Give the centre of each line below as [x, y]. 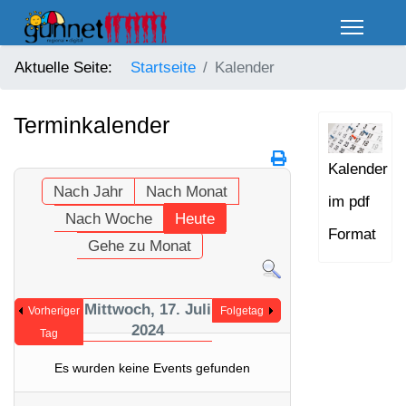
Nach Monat [186, 192]
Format [352, 234]
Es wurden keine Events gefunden [152, 368]
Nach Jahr [88, 192]
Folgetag [242, 311]
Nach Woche [108, 219]
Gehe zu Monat [140, 246]
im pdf [349, 201]
